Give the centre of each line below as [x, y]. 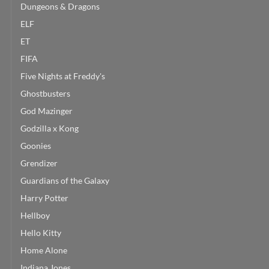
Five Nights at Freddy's [63, 76]
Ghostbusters [45, 93]
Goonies [36, 145]
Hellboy [35, 215]
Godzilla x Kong [50, 128]
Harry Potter [44, 198]
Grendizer [39, 163]
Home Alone [44, 250]
